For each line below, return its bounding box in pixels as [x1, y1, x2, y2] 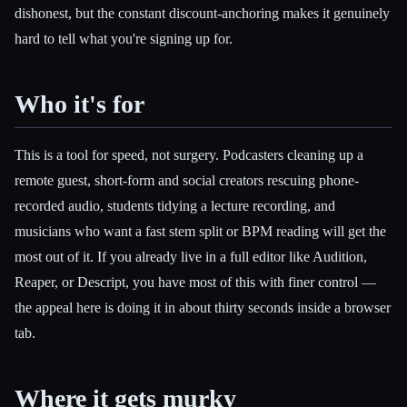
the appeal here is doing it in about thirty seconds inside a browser [15, 299, 391, 315]
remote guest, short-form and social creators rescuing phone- [15, 172, 359, 188]
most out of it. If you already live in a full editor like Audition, [15, 248, 367, 264]
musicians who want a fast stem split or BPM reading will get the [15, 223, 386, 239]
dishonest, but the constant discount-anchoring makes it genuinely [15, 5, 390, 22]
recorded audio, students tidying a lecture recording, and [15, 197, 335, 213]
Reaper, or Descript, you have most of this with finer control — [15, 273, 376, 290]
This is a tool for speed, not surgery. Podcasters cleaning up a [15, 146, 363, 163]
